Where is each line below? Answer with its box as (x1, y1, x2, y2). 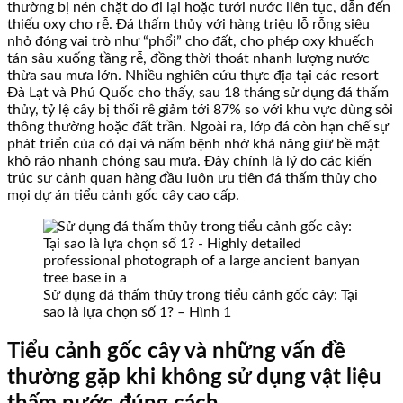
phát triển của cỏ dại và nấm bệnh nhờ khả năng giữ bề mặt (7, 137, 380, 152)
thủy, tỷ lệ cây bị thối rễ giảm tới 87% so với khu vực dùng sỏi (7, 103, 393, 118)
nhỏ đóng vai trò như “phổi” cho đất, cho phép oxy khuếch (7, 34, 374, 49)
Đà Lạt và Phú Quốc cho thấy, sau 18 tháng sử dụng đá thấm (7, 85, 389, 101)
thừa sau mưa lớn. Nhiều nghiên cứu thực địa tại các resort (7, 68, 379, 84)
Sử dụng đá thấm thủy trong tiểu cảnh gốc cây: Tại (43, 288, 358, 303)
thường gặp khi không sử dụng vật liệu (7, 367, 381, 390)
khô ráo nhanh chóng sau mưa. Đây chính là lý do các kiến (7, 154, 372, 169)
